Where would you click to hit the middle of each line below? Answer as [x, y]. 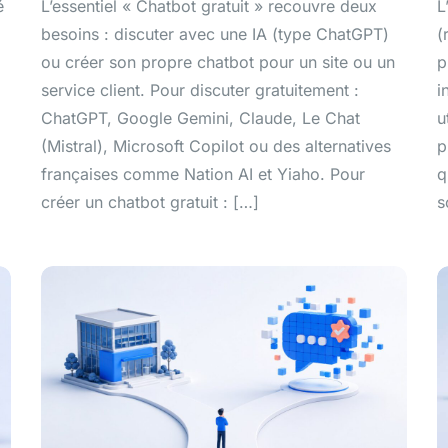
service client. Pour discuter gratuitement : [199, 90]
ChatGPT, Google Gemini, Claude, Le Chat [200, 118]
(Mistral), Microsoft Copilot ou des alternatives [215, 146]
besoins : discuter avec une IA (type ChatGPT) [214, 34]
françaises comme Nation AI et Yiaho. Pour [202, 174]
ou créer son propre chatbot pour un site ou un [217, 62]
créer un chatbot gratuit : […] [149, 202]
